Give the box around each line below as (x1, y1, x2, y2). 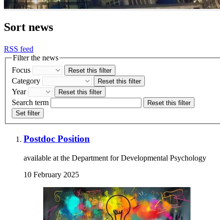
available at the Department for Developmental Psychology (24, 153, 206, 162)
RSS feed (4, 44, 33, 53)
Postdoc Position (24, 134, 90, 144)
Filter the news (13, 53, 58, 62)
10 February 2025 (24, 170, 79, 179)
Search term (12, 98, 49, 107)
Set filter (16, 110, 40, 117)
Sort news (4, 20, 53, 33)
